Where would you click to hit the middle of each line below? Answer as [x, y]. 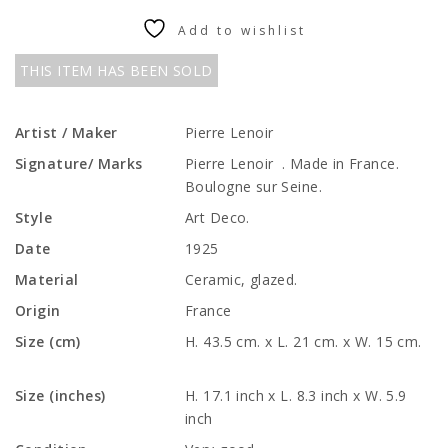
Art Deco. [217, 217]
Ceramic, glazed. [241, 279]
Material [47, 279]
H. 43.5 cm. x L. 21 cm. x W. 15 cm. [303, 341]
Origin [38, 310]
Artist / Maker [66, 132]
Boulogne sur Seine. [253, 186]
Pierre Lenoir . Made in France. [298, 163]
